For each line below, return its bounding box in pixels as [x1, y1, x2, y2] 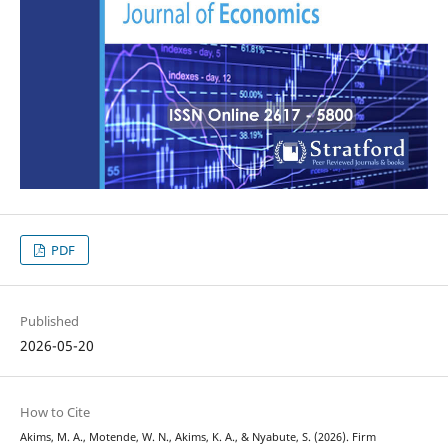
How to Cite [19, 402, 90, 421]
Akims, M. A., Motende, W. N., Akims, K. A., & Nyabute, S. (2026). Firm [19, 429, 376, 444]
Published [19, 311, 79, 330]
